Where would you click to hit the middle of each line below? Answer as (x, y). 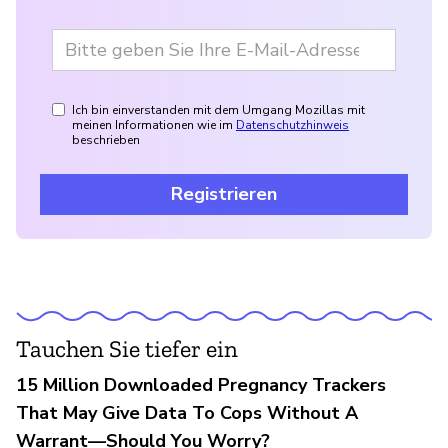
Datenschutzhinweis (292, 124)
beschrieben (106, 139)
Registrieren (224, 193)
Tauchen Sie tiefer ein (127, 348)
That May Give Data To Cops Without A (187, 412)
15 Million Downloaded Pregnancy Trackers (201, 384)
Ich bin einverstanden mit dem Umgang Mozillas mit (218, 109)
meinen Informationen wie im (152, 124)
